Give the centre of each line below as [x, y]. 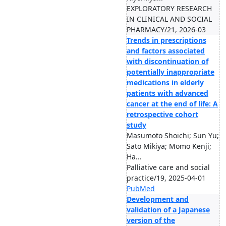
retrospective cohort [162, 114]
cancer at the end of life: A [172, 104]
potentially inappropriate [171, 72]
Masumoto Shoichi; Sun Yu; [173, 135]
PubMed [141, 188]
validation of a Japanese [168, 210]
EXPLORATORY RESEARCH [169, 8]
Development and [158, 199]
